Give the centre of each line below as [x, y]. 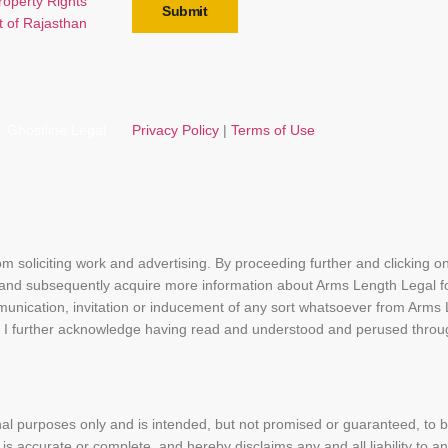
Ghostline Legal [54, 130]
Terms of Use [273, 130]
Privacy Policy [175, 130]
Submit [185, 11]
